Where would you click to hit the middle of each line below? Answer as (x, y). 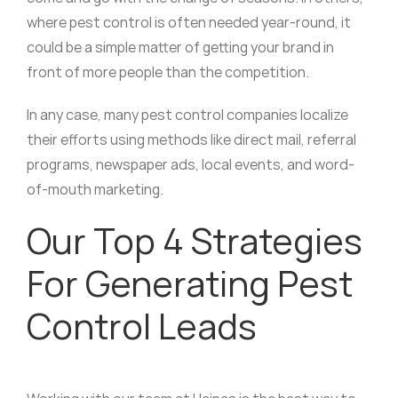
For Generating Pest (189, 283)
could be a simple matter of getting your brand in (180, 48)
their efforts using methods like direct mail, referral (191, 140)
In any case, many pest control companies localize (187, 115)
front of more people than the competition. (169, 72)
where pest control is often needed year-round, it (188, 23)
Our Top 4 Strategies (194, 241)
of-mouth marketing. (95, 190)
